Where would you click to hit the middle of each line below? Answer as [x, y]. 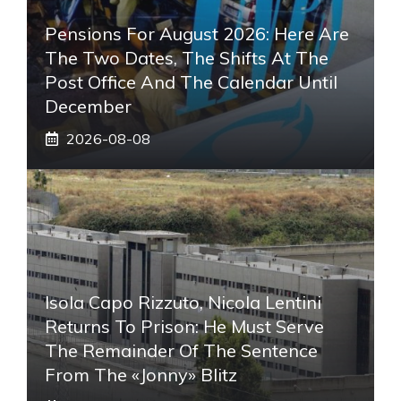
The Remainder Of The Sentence [181, 350]
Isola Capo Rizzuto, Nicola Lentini [183, 302]
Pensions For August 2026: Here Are [197, 33]
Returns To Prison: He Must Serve [184, 326]
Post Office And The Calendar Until [191, 81]
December [88, 106]
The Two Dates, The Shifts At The [187, 57]
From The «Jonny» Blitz [141, 374]
